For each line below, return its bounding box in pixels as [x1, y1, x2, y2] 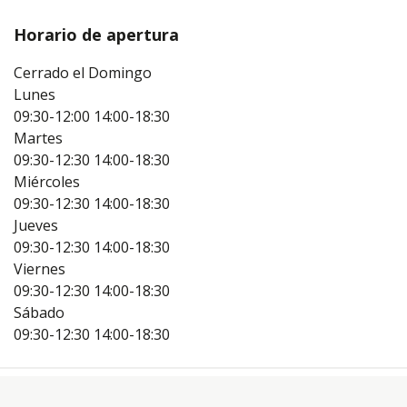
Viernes [14, 259, 65, 280]
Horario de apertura [14, 24, 179, 46]
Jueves [14, 215, 58, 236]
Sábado [14, 303, 65, 323]
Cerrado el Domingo [14, 63, 152, 84]
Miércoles [14, 172, 80, 193]
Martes [14, 128, 63, 149]
